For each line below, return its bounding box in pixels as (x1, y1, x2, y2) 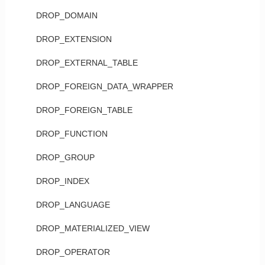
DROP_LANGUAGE (35, 200, 110, 209)
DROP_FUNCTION (35, 129, 108, 138)
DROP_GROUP (35, 153, 95, 162)
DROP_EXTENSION (35, 34, 112, 44)
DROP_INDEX (35, 176, 89, 186)
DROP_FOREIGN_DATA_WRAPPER (35, 82, 173, 91)
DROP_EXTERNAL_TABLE (35, 58, 138, 67)
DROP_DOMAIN (35, 11, 98, 20)
